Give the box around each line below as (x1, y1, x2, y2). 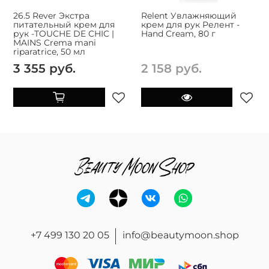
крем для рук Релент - (141, 19, 240, 31)
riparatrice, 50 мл (13, 46, 85, 58)
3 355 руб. (13, 61, 76, 76)
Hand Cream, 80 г (141, 28, 216, 40)
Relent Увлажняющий (141, 10, 237, 22)
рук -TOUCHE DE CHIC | (13, 28, 114, 40)
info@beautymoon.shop (122, 229, 239, 241)
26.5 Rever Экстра (13, 10, 89, 22)
